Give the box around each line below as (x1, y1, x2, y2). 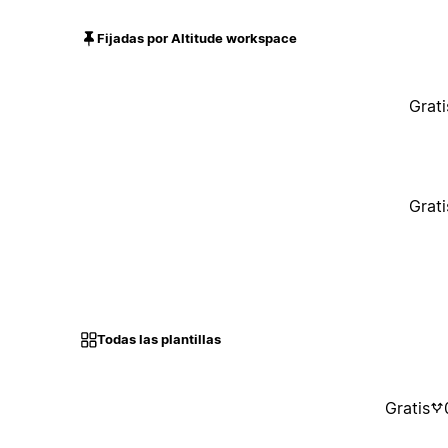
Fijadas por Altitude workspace (96, 30, 297, 47)
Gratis (384, 397, 430, 418)
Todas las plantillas (96, 331, 221, 348)
